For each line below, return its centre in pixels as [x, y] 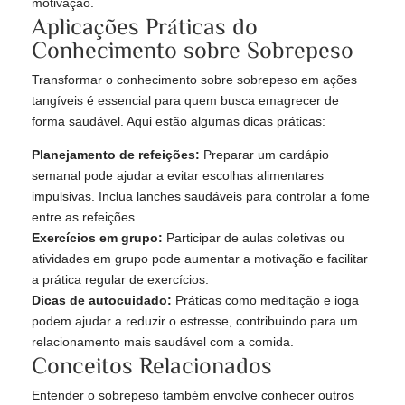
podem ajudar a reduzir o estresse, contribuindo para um [195, 321]
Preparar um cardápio [264, 155]
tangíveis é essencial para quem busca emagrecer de [185, 101]
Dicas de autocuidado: [102, 301]
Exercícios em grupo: [97, 238]
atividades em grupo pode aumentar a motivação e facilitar [200, 259]
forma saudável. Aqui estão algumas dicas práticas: [179, 122]
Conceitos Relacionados [152, 365]
